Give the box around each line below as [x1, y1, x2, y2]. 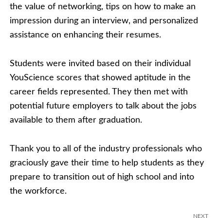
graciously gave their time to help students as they [10, 159, 204, 167]
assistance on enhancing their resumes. [10, 31, 161, 39]
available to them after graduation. [10, 116, 142, 125]
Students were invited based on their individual [10, 59, 191, 68]
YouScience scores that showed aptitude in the [10, 73, 191, 82]
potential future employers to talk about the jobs [10, 102, 197, 110]
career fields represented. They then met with [10, 88, 188, 96]
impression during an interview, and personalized [10, 17, 198, 25]
